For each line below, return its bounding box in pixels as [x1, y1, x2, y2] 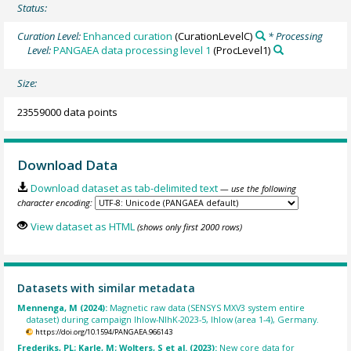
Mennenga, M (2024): [17, 302, 110, 314]
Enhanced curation [83, 28, 173, 43]
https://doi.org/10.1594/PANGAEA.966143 [34, 327, 172, 338]
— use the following [219, 183, 296, 195]
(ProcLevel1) [211, 42, 271, 57]
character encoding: [17, 197, 93, 209]
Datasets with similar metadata [17, 280, 196, 295]
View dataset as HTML [30, 219, 135, 233]
